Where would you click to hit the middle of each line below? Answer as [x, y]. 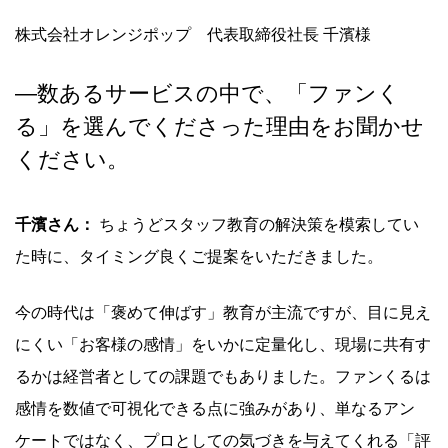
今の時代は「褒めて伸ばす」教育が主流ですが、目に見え [223, 312]
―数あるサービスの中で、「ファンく [207, 94]
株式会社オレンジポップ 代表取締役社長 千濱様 [193, 34]
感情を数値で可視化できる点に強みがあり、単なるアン [215, 408]
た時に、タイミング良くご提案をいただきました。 [199, 256]
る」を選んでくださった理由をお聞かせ [219, 127]
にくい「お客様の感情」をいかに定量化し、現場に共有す [223, 344]
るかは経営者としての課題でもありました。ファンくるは [223, 376]
